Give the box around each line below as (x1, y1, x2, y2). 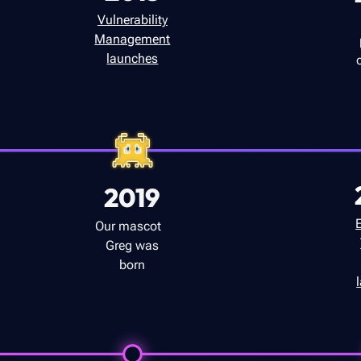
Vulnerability (97, 12, 168, 27)
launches (106, 51, 159, 66)
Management (94, 31, 171, 47)
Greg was (106, 238, 160, 253)
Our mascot (95, 218, 170, 234)
